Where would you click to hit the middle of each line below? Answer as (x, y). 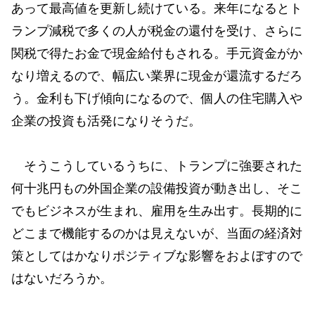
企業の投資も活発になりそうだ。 (106, 121)
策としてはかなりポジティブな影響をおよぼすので (157, 256)
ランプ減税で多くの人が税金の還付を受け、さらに (157, 31)
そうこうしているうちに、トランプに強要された (157, 166)
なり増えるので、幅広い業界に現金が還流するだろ (157, 76)
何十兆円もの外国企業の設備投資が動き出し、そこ (157, 189)
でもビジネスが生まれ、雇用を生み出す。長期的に (157, 211)
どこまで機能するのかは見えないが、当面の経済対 (157, 234)
